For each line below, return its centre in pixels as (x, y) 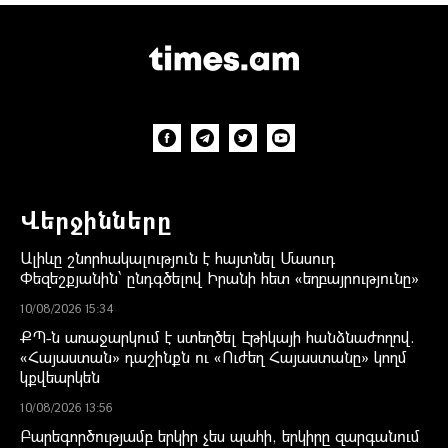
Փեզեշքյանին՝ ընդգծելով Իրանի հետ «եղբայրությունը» (219, 277)
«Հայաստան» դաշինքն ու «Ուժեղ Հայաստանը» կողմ (213, 356)
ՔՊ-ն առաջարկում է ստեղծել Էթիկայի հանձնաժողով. (217, 336)
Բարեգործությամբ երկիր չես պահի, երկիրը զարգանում (220, 435)
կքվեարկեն (60, 376)
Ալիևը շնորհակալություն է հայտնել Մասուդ (177, 257)
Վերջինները (96, 218)
